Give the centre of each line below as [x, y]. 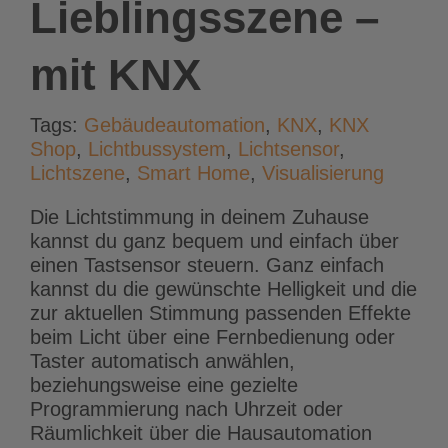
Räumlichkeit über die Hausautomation [201, 433]
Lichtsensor [288, 149]
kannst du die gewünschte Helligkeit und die [223, 289]
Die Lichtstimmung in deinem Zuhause [199, 217]
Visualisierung [323, 173]
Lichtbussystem [157, 149]
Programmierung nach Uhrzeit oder [186, 409]
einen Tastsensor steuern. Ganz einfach [207, 265]
